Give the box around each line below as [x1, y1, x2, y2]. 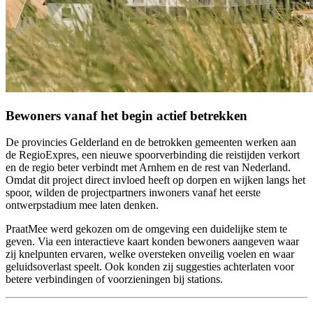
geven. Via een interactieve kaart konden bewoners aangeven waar [6, 235, 299, 248]
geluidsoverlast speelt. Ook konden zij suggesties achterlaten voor [6, 261, 294, 273]
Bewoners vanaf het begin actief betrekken [6, 108, 247, 123]
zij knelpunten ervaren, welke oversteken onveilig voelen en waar [6, 248, 294, 261]
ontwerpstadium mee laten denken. [6, 199, 159, 212]
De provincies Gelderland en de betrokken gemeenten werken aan [6, 136, 296, 149]
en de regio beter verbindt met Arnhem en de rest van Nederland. [6, 161, 291, 174]
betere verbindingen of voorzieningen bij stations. [6, 273, 223, 286]
